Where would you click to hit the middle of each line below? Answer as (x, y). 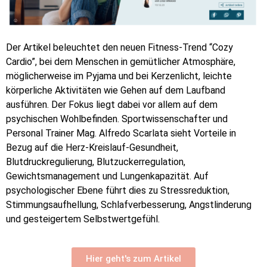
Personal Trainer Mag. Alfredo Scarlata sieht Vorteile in (121, 133)
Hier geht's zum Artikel (133, 258)
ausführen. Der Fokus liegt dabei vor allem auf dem (112, 105)
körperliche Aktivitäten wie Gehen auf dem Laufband (116, 91)
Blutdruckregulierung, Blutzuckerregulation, (96, 162)
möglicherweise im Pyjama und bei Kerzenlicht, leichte (119, 76)
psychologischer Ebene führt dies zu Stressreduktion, (118, 191)
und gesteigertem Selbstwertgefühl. (83, 219)
